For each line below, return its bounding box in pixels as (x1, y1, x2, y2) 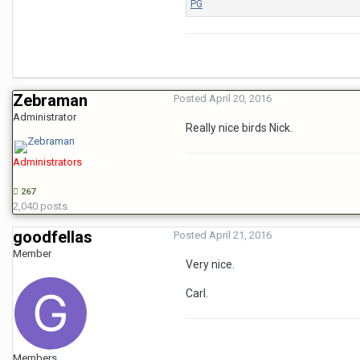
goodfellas (13, 227, 92, 247)
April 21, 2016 (209, 229, 272, 241)
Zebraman (13, 91, 88, 110)
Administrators (13, 156, 82, 168)
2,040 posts (13, 200, 67, 212)
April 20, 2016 (209, 92, 272, 104)
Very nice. (186, 258, 235, 271)
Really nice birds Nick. (186, 121, 292, 134)
